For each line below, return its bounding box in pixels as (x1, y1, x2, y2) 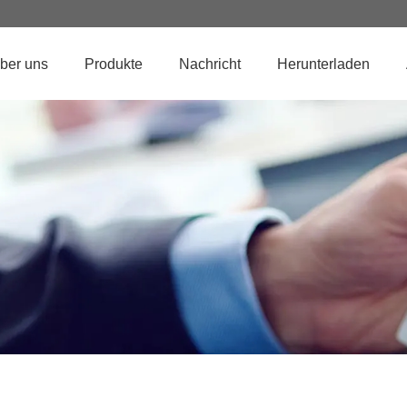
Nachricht (179, 55, 241, 72)
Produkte (84, 55, 143, 72)
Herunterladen (277, 55, 370, 72)
